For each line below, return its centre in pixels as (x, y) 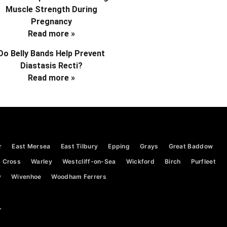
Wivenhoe (26, 177)
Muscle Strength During (51, 10)
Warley (42, 162)
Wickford (140, 162)
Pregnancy (51, 22)
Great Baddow (191, 146)
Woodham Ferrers (79, 177)
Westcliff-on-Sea (89, 162)
